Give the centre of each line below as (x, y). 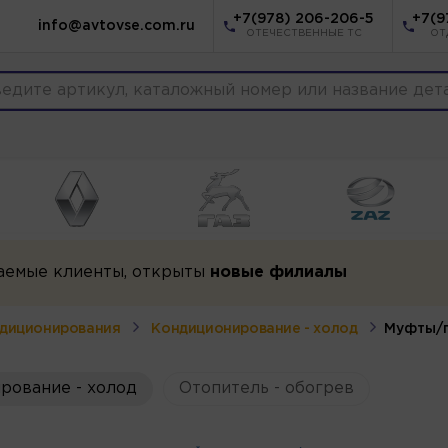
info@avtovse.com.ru (116, 26)
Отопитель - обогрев (266, 388)
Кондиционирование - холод (254, 328)
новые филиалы (278, 272)
